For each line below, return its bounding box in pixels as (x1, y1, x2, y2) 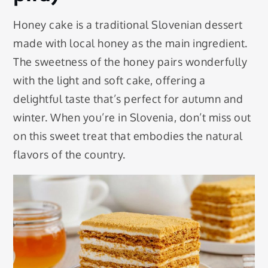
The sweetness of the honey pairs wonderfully (13, 54, 248, 68)
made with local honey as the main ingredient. (13, 36, 248, 50)
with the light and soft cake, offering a (13, 73, 206, 87)
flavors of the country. (13, 147, 126, 161)
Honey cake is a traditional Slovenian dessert (13, 17, 243, 31)
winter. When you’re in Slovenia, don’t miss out (13, 110, 251, 124)
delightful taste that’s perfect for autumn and (13, 92, 243, 105)
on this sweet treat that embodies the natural (13, 129, 243, 142)
